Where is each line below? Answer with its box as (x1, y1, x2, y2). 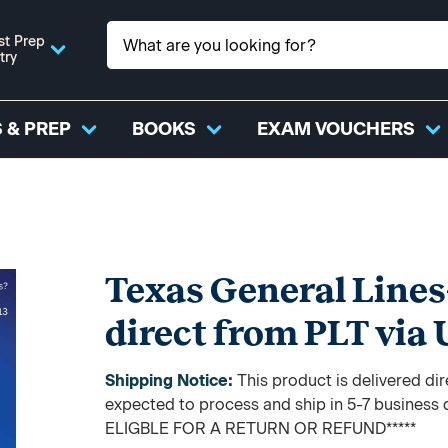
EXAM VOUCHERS (257, 118, 415, 140)
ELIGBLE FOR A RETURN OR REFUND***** (105, 419, 417, 438)
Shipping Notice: (105, 371, 238, 390)
